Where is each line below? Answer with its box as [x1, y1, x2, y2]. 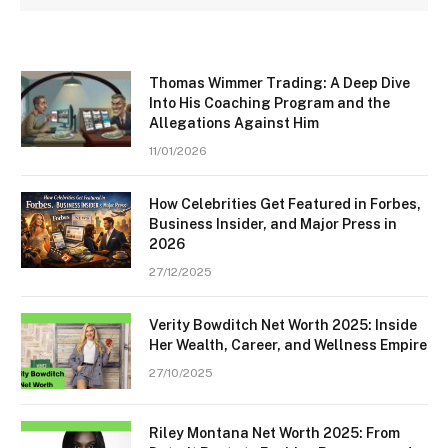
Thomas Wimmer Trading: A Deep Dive [149, 74, 410, 91]
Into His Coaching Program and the [149, 94, 390, 111]
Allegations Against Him [149, 114, 319, 131]
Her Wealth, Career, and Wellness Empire [149, 336, 427, 353]
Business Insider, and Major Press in [149, 215, 397, 232]
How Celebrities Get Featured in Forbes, [149, 195, 421, 212]
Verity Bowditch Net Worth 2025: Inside [149, 316, 417, 333]
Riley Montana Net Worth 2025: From [149, 424, 400, 441]
